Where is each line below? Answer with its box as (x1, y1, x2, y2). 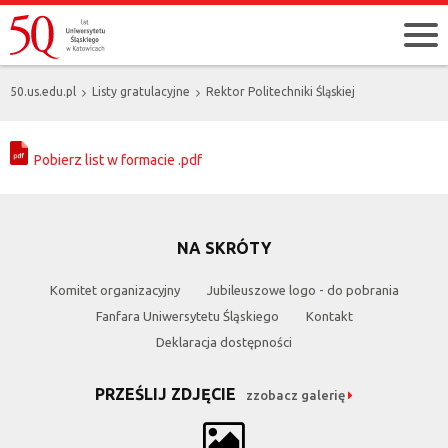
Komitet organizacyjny (49, 282, 180, 297)
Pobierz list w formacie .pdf (28, 151, 202, 168)
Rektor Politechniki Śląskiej (206, 85, 355, 98)
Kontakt (305, 308, 353, 323)
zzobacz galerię (246, 387, 345, 402)
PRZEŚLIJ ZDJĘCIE (95, 384, 236, 403)
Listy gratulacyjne (92, 85, 190, 98)
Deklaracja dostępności (156, 334, 292, 349)
